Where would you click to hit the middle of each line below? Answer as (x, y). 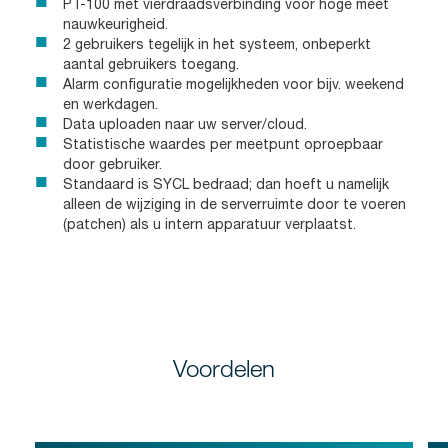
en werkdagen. (110, 103)
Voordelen (224, 367)
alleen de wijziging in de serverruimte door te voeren (234, 203)
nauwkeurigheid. (115, 23)
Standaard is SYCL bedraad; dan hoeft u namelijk (226, 183)
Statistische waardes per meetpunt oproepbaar (223, 143)
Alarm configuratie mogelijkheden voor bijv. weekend (233, 83)
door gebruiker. (112, 163)
